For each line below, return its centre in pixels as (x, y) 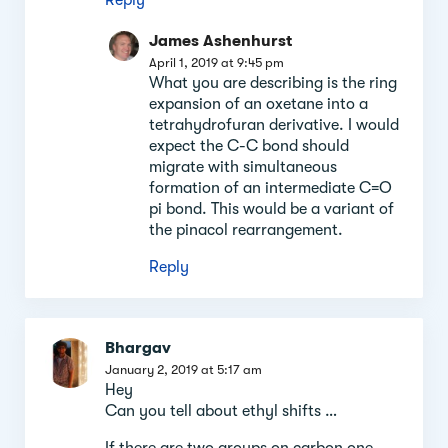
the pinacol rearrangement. (246, 229)
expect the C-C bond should (249, 145)
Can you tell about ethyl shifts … (221, 410)
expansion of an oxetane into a (258, 103)
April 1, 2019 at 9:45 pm (216, 62)
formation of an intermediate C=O (270, 187)
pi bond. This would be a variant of (271, 208)
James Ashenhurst (220, 40)
